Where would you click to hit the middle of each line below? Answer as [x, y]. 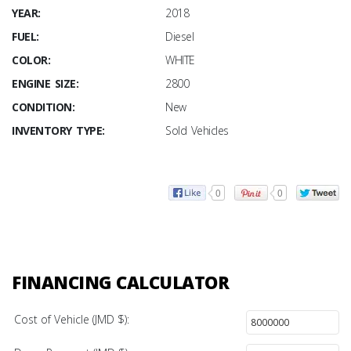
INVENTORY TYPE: [58, 130]
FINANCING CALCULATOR [120, 282]
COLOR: [31, 60]
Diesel [179, 36]
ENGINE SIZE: [45, 83]
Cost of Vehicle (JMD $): [72, 320]
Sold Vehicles [197, 130]
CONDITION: [43, 107]
